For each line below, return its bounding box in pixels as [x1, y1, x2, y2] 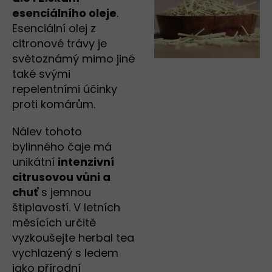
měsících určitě [12, 215, 96, 231]
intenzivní [58, 154, 114, 170]
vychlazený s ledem [12, 245, 118, 261]
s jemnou [38, 185, 91, 200]
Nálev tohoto [12, 124, 82, 140]
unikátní [12, 154, 58, 170]
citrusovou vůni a [12, 169, 110, 185]
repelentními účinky [12, 81, 117, 97]
